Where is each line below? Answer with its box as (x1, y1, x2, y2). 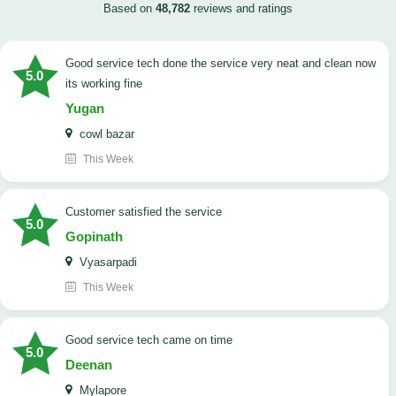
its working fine (65, 77, 142, 91)
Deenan (65, 357, 112, 373)
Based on (103, 2, 156, 16)
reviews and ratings (190, 2, 293, 16)
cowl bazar (76, 127, 134, 141)
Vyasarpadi (76, 255, 137, 270)
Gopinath (65, 229, 123, 245)
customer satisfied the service (73, 205, 222, 219)
